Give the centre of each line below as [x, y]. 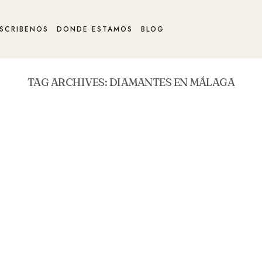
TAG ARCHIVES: [68, 82]
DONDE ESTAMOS [95, 29]
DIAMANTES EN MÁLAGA [172, 82]
